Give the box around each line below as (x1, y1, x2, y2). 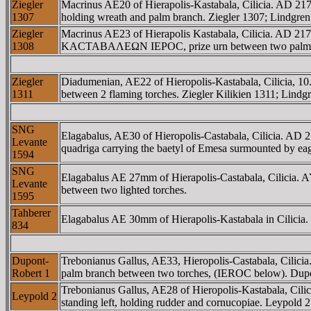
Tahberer (12, 207, 51, 219)
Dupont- (12, 255, 49, 267)
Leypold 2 (12, 290, 57, 302)
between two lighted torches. (61, 184, 187, 196)
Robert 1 (12, 267, 50, 279)
